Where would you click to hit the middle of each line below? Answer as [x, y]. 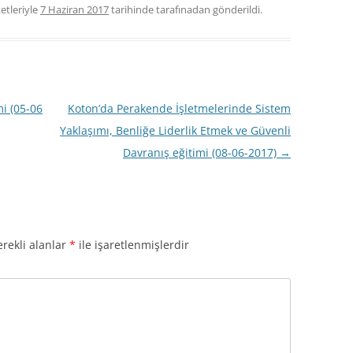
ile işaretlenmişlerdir [132, 244]
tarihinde [132, 9]
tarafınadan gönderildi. [209, 9]
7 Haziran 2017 [74, 9]
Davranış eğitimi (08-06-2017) [201, 152]
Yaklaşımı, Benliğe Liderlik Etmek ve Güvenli [175, 130]
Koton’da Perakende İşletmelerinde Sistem [179, 108]
